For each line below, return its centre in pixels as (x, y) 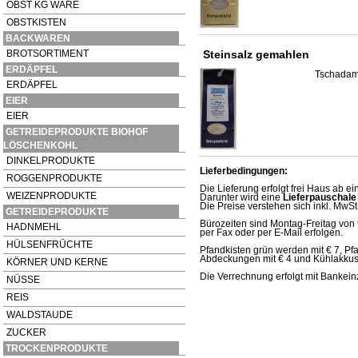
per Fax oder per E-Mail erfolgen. (271, 232)
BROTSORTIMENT (48, 53)
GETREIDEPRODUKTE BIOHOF (77, 131)
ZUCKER (26, 332)
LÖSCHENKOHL (40, 145)
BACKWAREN (38, 38)
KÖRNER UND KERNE (57, 262)
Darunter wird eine (241, 197)
